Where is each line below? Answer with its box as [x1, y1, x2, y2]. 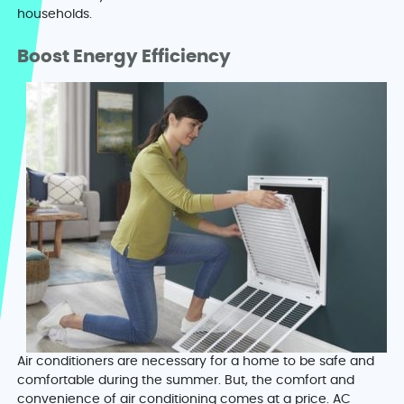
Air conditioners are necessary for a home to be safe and [17, 355, 375, 369]
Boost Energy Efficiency [17, 48, 235, 67]
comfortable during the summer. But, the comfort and [17, 374, 355, 388]
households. [17, 8, 93, 22]
